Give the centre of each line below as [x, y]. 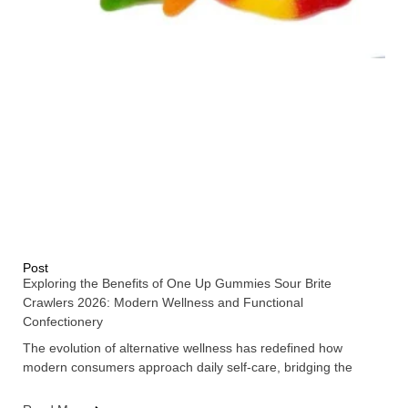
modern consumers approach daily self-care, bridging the [188, 367]
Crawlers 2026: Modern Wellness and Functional [163, 302]
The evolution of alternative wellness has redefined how [183, 347]
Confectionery [63, 321]
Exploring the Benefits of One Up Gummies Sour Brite [177, 283]
